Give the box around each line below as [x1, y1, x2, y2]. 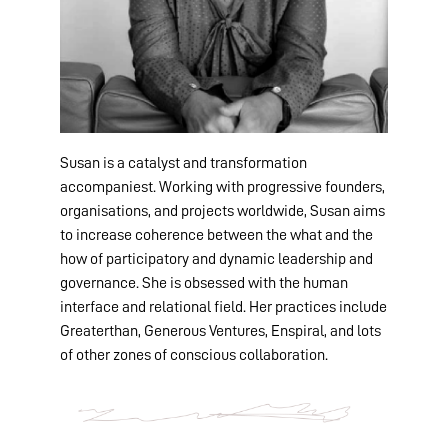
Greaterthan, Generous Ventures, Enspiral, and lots [60, 323, 381, 340]
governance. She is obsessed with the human [60, 275, 348, 292]
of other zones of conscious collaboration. [60, 347, 328, 364]
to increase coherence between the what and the [60, 227, 373, 244]
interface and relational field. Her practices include [60, 299, 387, 316]
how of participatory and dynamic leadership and [60, 251, 373, 268]
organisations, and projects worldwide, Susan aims [60, 203, 385, 220]
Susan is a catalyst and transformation [60, 155, 307, 172]
